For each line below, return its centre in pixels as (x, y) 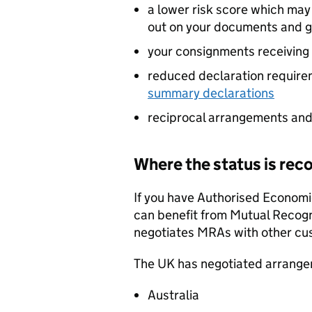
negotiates (165, 232)
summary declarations (211, 93)
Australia (173, 295)
